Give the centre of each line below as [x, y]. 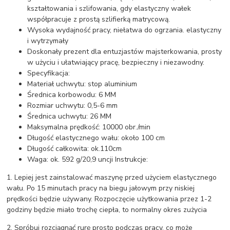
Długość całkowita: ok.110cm [75, 149]
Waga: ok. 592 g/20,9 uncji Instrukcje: [88, 160]
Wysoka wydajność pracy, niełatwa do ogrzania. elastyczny [124, 30]
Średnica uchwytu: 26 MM [70, 117]
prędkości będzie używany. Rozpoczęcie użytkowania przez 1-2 [109, 199]
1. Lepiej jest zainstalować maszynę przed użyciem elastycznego [112, 178]
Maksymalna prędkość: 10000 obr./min [89, 127]
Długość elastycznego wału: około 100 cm [96, 138]
